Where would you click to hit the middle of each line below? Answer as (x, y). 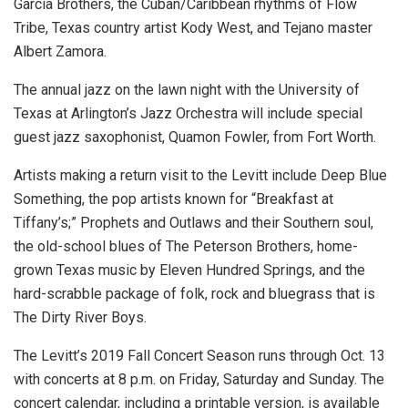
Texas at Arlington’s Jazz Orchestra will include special (188, 114)
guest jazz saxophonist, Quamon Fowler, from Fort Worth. (195, 138)
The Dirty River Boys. (80, 318)
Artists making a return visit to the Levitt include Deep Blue (200, 176)
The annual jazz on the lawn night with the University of (187, 90)
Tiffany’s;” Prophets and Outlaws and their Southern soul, (194, 223)
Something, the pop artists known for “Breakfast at (173, 199)
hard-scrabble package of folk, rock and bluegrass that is (194, 294)
